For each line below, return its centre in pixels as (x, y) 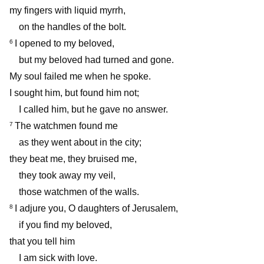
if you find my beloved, (65, 225)
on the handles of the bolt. (72, 27)
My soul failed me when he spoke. (80, 76)
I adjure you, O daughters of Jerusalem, (96, 208)
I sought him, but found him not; (74, 93)
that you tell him (42, 241)
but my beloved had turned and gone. (96, 60)
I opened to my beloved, (65, 43)
